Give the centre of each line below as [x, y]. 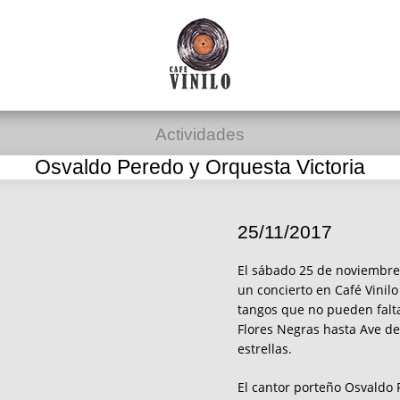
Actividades [200, 134]
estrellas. [264, 348]
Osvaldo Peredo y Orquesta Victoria [200, 167]
